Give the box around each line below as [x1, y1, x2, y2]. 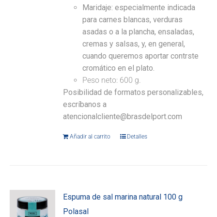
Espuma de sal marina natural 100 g [63, 192, 183, 202]
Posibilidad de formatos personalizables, [63, 88, 204, 97]
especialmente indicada [115, 3, 196, 13]
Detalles [127, 133, 148, 140]
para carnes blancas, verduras [82, 15, 183, 25]
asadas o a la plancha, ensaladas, [82, 27, 195, 37]
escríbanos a [63, 100, 107, 109]
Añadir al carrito [70, 133, 111, 140]
